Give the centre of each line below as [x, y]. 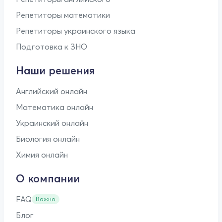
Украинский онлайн [52, 123]
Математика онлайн [55, 107]
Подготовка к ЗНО [52, 46]
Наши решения [55, 70]
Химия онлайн [42, 154]
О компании [48, 178]
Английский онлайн [52, 91]
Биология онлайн [48, 139]
